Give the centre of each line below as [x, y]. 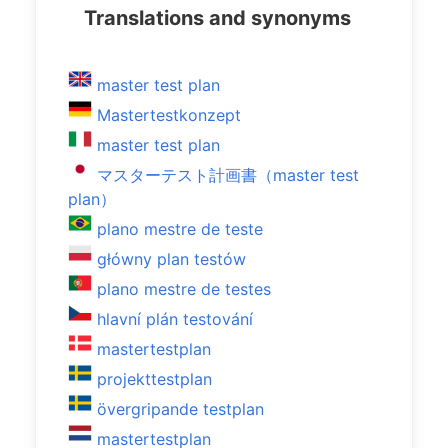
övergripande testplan [180, 409]
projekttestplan [154, 379]
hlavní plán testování [175, 319]
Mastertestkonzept [169, 115]
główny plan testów [171, 259]
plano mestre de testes [184, 289]
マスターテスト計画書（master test [228, 175]
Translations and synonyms [217, 18]
